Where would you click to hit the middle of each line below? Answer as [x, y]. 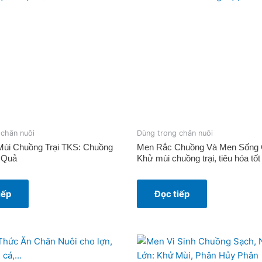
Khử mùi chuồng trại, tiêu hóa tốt [199, 158]
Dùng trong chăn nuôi [175, 133]
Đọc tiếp [172, 194]
